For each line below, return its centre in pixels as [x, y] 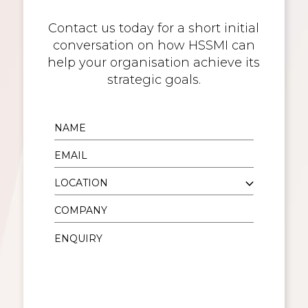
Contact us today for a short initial [154, 28]
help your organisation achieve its [154, 62]
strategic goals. [154, 79]
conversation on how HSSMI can [154, 45]
